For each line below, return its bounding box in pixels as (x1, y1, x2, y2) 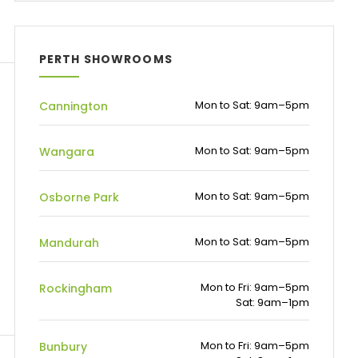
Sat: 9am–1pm (236, 295, 309, 310)
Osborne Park (39, 189, 119, 205)
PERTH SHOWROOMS (39, 51, 173, 67)
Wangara (39, 144, 94, 160)
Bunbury (39, 339, 87, 355)
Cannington (39, 98, 108, 114)
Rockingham (39, 280, 112, 296)
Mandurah (39, 235, 99, 251)
